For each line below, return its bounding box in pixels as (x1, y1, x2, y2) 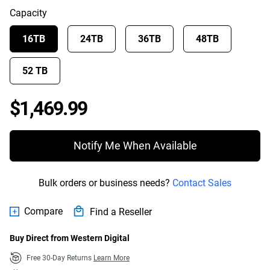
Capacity (10, 7, 47, 19)
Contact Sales (172, 177, 231, 189)
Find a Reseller (90, 206, 152, 218)
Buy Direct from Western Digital (10, 233, 130, 243)
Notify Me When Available (73, 139, 197, 152)
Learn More (93, 254, 130, 262)
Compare (24, 205, 63, 217)
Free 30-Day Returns (27, 254, 93, 262)
